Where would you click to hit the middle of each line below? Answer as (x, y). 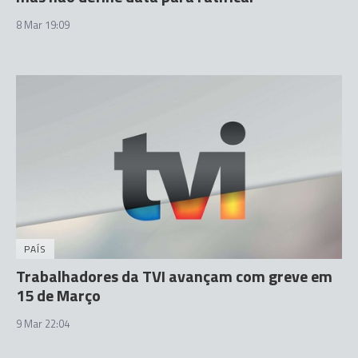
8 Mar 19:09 (43, 25)
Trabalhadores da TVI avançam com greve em (174, 276)
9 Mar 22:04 (43, 323)
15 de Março (58, 295)
